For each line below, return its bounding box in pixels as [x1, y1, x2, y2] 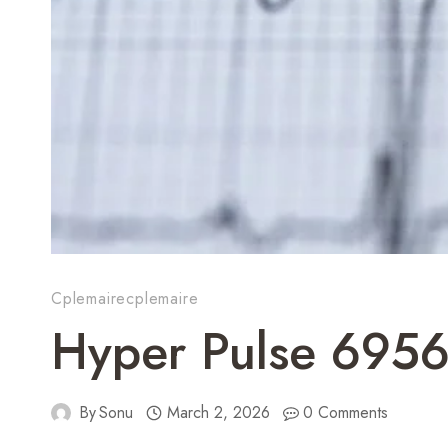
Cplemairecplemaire [51, 287, 199, 311]
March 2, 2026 [166, 401, 270, 425]
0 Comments [303, 401, 389, 425]
